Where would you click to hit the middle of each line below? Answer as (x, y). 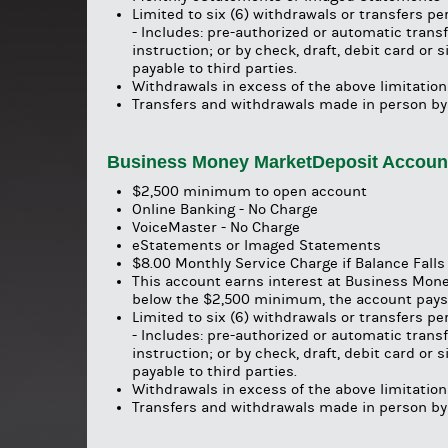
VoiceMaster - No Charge (216, 228)
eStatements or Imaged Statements (256, 246)
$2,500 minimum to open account (249, 192)
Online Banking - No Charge (225, 210)
